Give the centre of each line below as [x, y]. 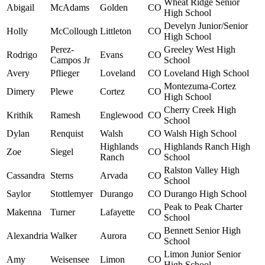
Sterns [62, 176]
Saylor [19, 194]
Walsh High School [200, 134]
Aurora [113, 236]
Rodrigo [22, 55]
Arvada [114, 176]
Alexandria [27, 236]
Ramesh [65, 115]
